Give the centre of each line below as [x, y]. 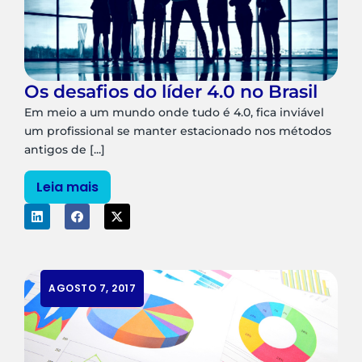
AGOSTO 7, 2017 [92, 288]
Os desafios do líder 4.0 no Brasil [171, 91]
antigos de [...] [65, 149]
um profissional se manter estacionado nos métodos [178, 130]
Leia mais [67, 187]
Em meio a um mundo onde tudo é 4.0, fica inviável [174, 112]
